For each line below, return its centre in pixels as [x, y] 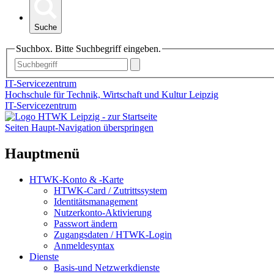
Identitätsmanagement [96, 201]
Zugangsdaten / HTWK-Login [113, 234]
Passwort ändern [86, 223]
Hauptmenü [42, 153]
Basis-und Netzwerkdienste [107, 267]
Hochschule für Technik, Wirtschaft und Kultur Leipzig [112, 94]
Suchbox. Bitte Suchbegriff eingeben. [88, 49]
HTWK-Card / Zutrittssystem [110, 190]
